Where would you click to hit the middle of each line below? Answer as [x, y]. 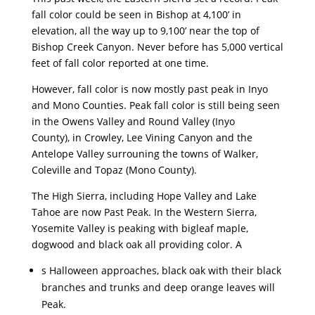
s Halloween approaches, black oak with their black [161, 271]
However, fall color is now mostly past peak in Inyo [149, 89]
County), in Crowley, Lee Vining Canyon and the [142, 138]
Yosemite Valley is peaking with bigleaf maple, [140, 229]
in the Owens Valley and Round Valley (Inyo [133, 122]
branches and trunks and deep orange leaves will [158, 288]
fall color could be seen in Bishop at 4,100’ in [136, 15]
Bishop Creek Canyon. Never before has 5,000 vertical [157, 47]
